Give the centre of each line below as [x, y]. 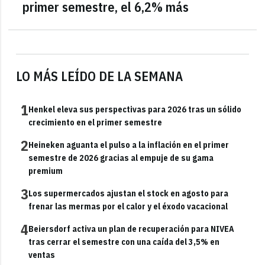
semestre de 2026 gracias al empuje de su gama [121, 158]
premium [46, 171]
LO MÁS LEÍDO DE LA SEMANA [100, 76]
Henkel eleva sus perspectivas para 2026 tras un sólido [135, 109]
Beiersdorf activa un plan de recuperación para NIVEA [132, 229]
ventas [42, 255]
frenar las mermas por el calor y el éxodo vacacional [128, 206]
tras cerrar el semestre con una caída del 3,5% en [124, 242]
